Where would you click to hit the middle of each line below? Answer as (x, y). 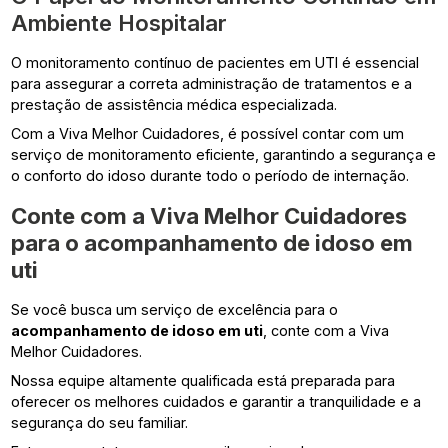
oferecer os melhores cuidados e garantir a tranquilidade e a (216, 401)
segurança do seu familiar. (100, 422)
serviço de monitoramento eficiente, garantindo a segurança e (224, 154)
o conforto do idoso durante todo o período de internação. (210, 175)
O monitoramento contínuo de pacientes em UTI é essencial (215, 62)
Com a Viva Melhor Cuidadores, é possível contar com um (208, 133)
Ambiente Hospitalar (119, 22)
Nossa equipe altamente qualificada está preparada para (203, 380)
